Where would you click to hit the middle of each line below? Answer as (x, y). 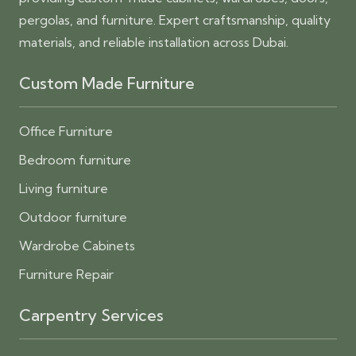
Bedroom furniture (75, 160)
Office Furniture (66, 132)
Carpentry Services (91, 315)
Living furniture (64, 189)
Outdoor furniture (73, 217)
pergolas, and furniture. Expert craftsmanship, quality (175, 20)
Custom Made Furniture (107, 83)
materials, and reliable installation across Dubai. (154, 43)
